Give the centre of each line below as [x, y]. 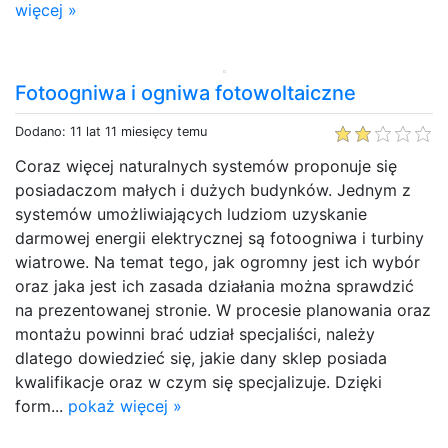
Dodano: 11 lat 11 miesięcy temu [111, 131]
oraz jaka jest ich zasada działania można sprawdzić [214, 285]
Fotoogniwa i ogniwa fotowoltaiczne [185, 92]
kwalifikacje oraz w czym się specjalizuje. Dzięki [198, 381]
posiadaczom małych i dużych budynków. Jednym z [213, 189]
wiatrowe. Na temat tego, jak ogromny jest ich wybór [217, 261]
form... [41, 405]
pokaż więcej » [125, 405]
